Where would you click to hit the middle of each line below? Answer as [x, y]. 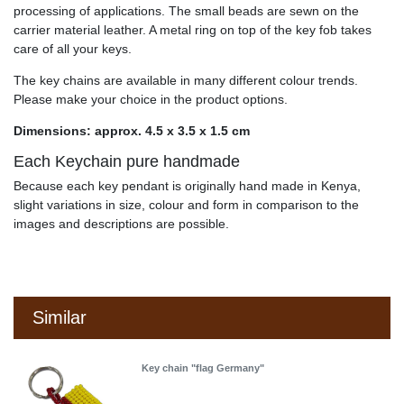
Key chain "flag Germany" [203, 367]
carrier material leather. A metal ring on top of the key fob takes [193, 29]
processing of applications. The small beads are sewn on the [186, 10]
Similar [60, 318]
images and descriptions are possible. [121, 223]
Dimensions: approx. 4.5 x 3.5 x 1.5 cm [132, 130]
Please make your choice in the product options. [151, 99]
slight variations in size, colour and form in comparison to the [186, 204]
